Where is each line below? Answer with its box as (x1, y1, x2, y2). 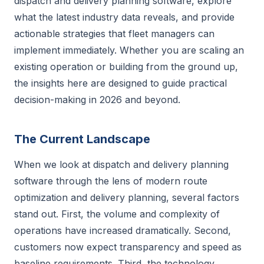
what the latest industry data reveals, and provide (14, 11, 235, 23)
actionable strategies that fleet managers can (14, 28, 214, 39)
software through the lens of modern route (14, 175, 207, 187)
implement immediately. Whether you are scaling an (14, 44, 244, 56)
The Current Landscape (14, 132, 150, 146)
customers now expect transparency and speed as (14, 241, 242, 253)
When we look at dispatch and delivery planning (14, 159, 229, 170)
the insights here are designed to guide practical (14, 77, 227, 89)
